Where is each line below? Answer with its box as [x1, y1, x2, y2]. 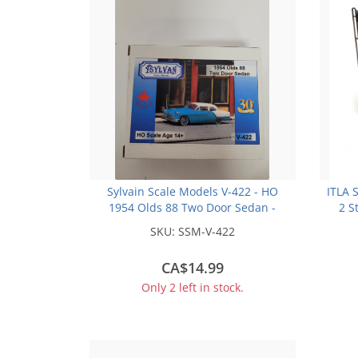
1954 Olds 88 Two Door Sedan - [109, 200, 276, 216]
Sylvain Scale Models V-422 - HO [106, 184, 278, 200]
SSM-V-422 [177, 224, 235, 240]
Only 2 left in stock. [141, 280, 244, 296]
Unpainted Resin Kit [138, 216, 246, 232]
